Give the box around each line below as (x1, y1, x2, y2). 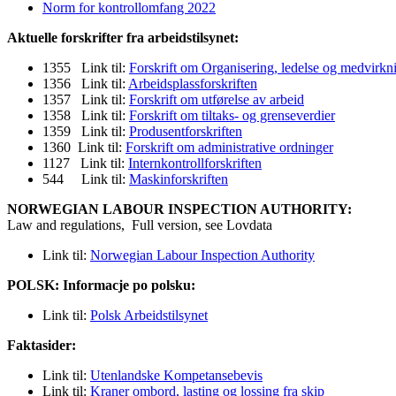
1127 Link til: (42, 156, 128, 171)
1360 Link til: (42, 140, 126, 156)
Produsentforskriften (129, 124, 242, 140)
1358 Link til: (42, 108, 129, 124)
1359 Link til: (42, 124, 129, 140)
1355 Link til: (42, 60, 129, 76)
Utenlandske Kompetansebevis (90, 368, 263, 384)
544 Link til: (42, 171, 129, 187)
